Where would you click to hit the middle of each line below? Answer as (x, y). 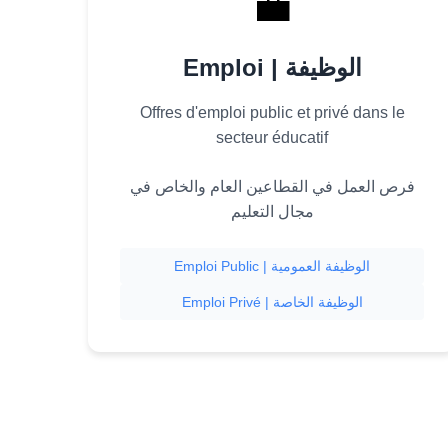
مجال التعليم (272, 211)
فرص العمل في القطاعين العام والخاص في (272, 186)
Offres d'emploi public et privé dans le (272, 112)
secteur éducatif (272, 137)
